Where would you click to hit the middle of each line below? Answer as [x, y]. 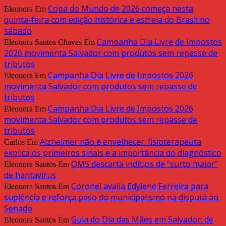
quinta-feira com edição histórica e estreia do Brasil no [107, 20]
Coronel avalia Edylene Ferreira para [140, 186]
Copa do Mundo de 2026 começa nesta [121, 9]
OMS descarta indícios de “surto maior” [145, 164]
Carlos [14, 142]
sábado [18, 31]
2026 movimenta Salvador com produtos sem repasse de [111, 53]
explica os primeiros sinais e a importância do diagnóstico [113, 153]
